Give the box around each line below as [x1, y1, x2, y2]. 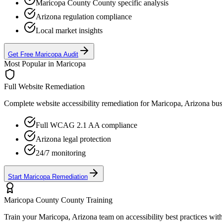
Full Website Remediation [4, 82, 85, 91]
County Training [59, 195, 112, 204]
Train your [4, 212, 39, 221]
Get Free [8, 50, 35, 58]
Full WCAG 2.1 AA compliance [36, 120, 137, 129]
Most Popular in [4, 59, 56, 68]
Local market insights [36, 26, 103, 35]
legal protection [61, 134, 111, 143]
